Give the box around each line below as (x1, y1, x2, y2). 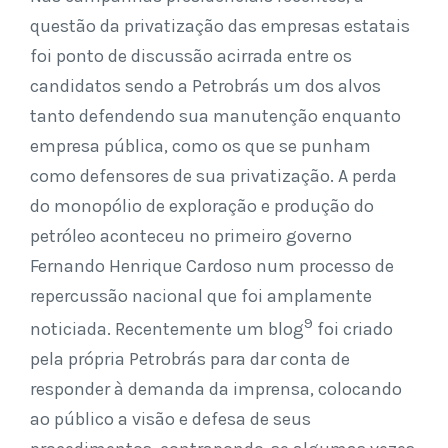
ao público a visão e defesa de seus (30, 408, 311, 430)
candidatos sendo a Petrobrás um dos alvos (30, 75, 381, 97)
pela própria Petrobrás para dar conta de (30, 348, 350, 370)
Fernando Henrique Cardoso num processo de (30, 255, 394, 277)
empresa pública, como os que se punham (30, 135, 371, 157)
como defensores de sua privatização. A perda (30, 165, 397, 187)
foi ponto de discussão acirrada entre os (30, 45, 352, 67)
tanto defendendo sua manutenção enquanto (30, 105, 401, 127)
